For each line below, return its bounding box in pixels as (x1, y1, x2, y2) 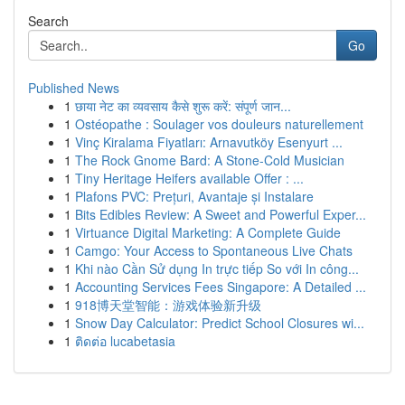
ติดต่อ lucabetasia (75, 332, 175, 350)
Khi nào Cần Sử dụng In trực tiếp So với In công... (75, 259, 359, 278)
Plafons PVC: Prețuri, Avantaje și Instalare (75, 187, 314, 205)
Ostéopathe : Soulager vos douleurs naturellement (75, 115, 363, 133)
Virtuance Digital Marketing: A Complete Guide (75, 223, 341, 241)
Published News (28, 79, 119, 97)
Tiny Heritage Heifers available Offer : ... (75, 169, 304, 187)
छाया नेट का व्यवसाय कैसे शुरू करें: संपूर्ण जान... (75, 97, 291, 115)
